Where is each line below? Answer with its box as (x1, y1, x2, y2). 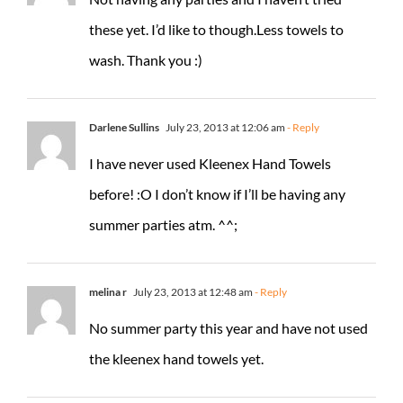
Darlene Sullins (89, 120, 159, 134)
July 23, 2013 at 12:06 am (164, 120, 285, 134)
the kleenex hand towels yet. (89, 349, 264, 367)
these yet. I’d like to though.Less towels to (89, 20, 344, 38)
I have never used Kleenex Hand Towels (89, 154, 331, 172)
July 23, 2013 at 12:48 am (131, 284, 253, 299)
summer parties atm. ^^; (89, 215, 237, 233)
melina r (89, 284, 127, 299)
